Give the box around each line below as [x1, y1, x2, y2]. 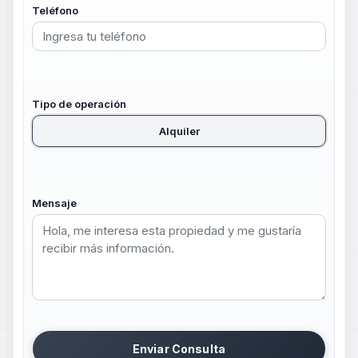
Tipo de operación [32, 97, 126, 110]
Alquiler [158, 124, 200, 137]
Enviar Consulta [132, 341, 226, 356]
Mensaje [32, 196, 77, 209]
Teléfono [32, 4, 78, 17]
